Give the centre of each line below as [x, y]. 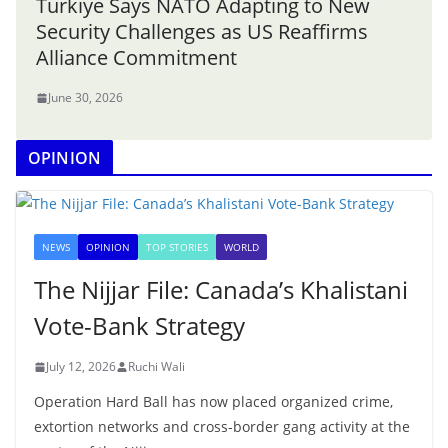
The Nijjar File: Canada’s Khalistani [221, 290]
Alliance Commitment [136, 58]
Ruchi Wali [156, 367]
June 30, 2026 [85, 98]
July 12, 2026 [81, 367]
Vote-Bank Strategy [139, 326]
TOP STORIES [177, 247]
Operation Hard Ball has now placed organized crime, [213, 402]
